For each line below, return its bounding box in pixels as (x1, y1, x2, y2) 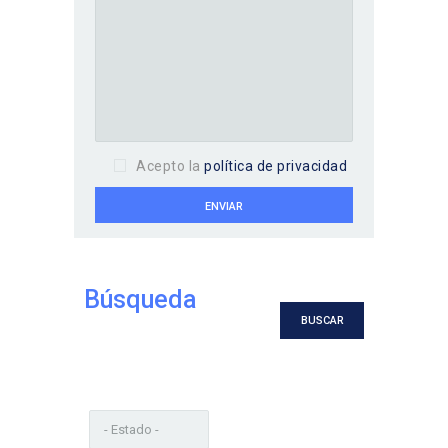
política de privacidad (204, 158, 348, 175)
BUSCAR (300, 313, 344, 327)
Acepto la (136, 158, 205, 175)
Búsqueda (84, 284, 197, 314)
